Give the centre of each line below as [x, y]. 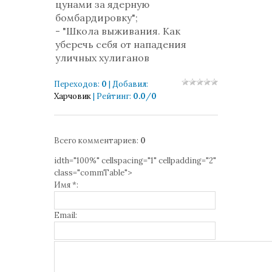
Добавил [129, 84]
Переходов [76, 84]
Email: [66, 215]
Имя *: [66, 185]
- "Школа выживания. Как [118, 31]
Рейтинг [113, 96]
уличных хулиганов [104, 58]
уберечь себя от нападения [121, 44]
